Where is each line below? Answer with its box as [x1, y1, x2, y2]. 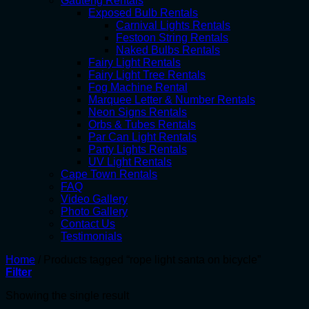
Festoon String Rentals [116, 32, 228, 43]
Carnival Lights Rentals [116, 19, 230, 31]
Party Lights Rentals [88, 143, 187, 155]
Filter [6, 266, 32, 278]
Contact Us [61, 218, 115, 230]
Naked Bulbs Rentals [116, 44, 220, 56]
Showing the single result [6, 290, 129, 301]
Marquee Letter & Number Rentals [88, 94, 255, 106]
